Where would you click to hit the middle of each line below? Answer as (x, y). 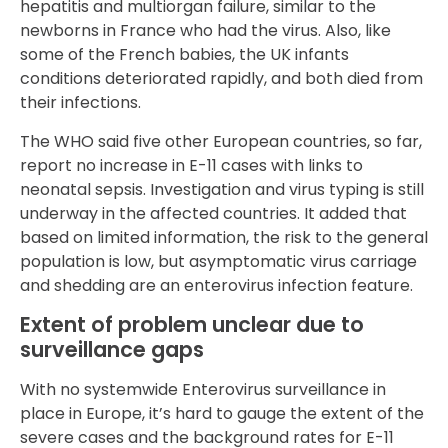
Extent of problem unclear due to (192, 325)
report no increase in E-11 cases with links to (191, 165)
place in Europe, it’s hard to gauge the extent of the (222, 414)
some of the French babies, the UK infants (184, 55)
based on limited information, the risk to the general (224, 237)
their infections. (80, 103)
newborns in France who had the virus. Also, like (205, 31)
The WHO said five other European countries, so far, (221, 141)
